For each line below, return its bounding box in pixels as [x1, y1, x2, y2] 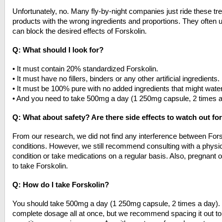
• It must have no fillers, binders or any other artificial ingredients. [12, 74, 220, 83]
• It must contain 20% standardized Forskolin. [12, 64, 158, 73]
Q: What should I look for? [12, 46, 104, 54]
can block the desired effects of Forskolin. [12, 27, 147, 35]
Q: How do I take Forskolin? [12, 180, 109, 189]
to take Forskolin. [12, 162, 68, 170]
